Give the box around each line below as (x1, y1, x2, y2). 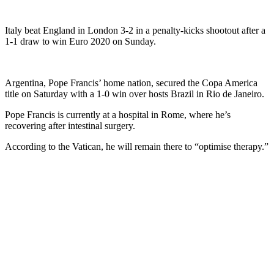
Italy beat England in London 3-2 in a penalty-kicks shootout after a (5, 24, 265, 35)
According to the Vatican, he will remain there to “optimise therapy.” (5, 141, 268, 152)
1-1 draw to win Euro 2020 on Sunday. (5, 35, 156, 46)
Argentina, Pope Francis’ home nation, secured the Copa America (5, 77, 257, 88)
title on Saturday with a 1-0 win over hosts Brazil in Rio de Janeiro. (5, 88, 264, 99)
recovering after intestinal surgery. (5, 120, 135, 131)
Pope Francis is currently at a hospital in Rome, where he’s (5, 109, 231, 120)
